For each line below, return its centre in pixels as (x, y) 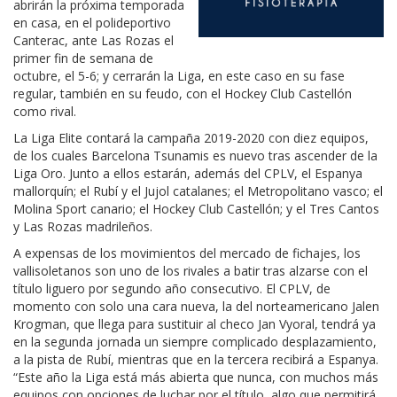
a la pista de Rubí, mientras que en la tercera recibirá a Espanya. (196, 360)
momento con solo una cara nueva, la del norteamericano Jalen (196, 307)
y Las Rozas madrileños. (83, 227)
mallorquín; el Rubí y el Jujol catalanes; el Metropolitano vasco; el (198, 191)
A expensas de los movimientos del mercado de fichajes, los (187, 253)
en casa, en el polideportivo (92, 23)
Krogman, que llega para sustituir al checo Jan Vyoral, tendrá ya (195, 324)
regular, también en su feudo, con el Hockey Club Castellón (183, 94)
